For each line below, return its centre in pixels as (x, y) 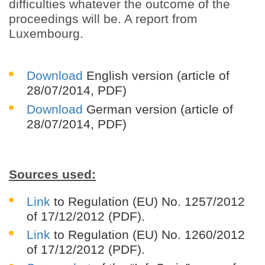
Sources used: (52, 174)
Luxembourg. (46, 34)
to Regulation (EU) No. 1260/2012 (148, 235)
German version (130, 109)
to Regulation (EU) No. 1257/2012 (148, 201)
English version (128, 76)
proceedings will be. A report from (103, 19)
